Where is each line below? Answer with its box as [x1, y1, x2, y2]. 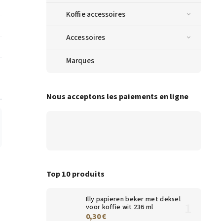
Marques [66, 55, 94, 66]
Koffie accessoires [66, 8, 125, 20]
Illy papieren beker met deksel [86, 194, 181, 205]
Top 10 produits [46, 168, 105, 180]
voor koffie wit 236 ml [86, 202, 153, 213]
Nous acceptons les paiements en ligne [46, 91, 188, 103]
